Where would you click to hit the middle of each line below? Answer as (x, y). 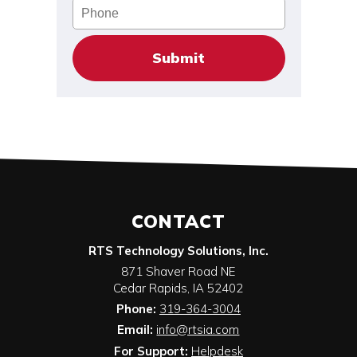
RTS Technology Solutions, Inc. (178, 251)
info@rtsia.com (198, 330)
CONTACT (178, 221)
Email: (137, 330)
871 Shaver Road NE (178, 271)
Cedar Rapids (151, 288)
